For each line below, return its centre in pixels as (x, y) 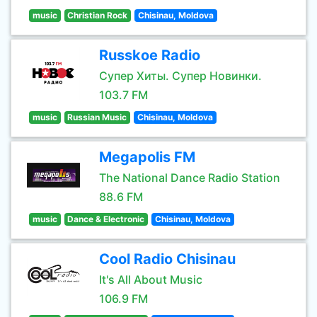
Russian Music (97, 117)
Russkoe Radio (150, 55)
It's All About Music (151, 279)
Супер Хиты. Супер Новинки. (180, 76)
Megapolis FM (147, 157)
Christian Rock (98, 15)
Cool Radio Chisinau (167, 259)
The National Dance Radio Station (190, 178)
